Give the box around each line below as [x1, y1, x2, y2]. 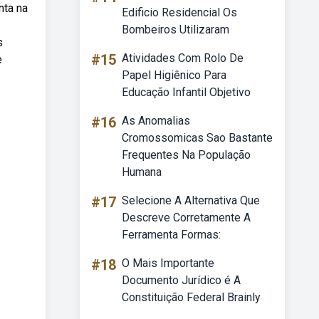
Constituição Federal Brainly [122, 291, 261, 304]
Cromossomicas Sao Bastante [122, 131, 273, 145]
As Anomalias [122, 114, 190, 127]
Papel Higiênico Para [122, 68, 226, 82]
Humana [122, 165, 162, 179]
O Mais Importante [122, 256, 214, 270]
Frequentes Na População [122, 148, 251, 162]
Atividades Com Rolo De [122, 51, 244, 65]
